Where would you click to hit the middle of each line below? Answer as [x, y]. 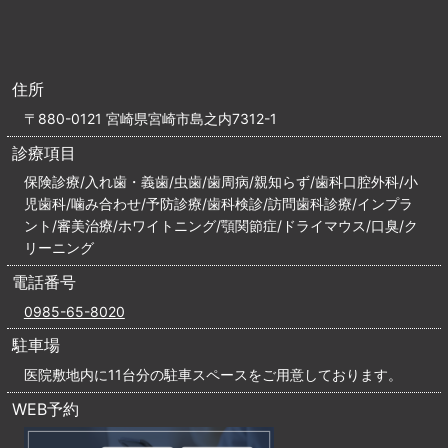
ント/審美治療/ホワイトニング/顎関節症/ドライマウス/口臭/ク [220, 226]
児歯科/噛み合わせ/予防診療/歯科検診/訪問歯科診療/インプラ [218, 204]
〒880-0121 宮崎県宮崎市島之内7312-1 [150, 118]
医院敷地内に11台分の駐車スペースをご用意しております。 [212, 375]
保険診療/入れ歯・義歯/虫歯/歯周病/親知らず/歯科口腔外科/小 [220, 182]
